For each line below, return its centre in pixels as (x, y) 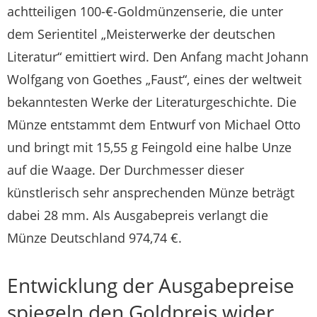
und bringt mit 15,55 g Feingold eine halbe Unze (149, 148)
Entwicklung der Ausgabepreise (151, 286)
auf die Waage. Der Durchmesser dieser (126, 170)
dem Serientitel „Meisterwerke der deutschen (141, 34)
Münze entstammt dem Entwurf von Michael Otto (154, 125)
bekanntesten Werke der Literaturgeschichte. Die (152, 102)
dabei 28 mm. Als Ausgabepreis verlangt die (138, 215)
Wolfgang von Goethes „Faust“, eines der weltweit (154, 80)
